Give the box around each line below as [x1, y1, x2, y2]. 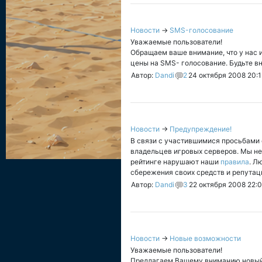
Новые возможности [170, 234, 241, 243]
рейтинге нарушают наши [130, 157, 220, 166]
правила [220, 157, 249, 166]
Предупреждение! [170, 125, 232, 133]
